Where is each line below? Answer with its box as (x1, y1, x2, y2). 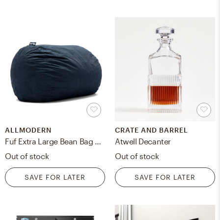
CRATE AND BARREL (115, 126, 188, 135)
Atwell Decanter (115, 137, 171, 146)
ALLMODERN (5, 126, 52, 135)
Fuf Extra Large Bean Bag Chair (95, 137, 102, 146)
